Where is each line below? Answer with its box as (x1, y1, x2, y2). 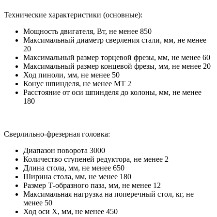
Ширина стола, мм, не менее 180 (23, 172, 131, 181)
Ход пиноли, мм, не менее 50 (23, 71, 120, 79)
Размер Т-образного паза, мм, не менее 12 (23, 181, 161, 190)
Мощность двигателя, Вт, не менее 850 (23, 27, 152, 36)
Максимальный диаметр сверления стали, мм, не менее (23, 36, 206, 45)
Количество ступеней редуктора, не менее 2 (23, 155, 169, 164)
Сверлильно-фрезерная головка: (4, 130, 110, 139)
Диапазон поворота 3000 (23, 146, 105, 155)
